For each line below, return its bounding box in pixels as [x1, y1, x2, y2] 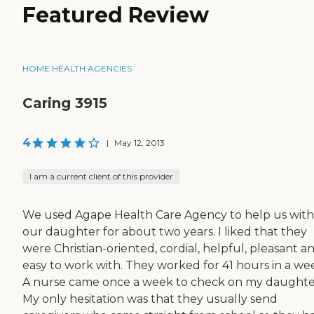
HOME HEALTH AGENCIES [22, 62, 132, 74]
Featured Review [22, 2, 209, 29]
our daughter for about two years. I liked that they [22, 224, 307, 238]
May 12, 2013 [114, 137, 165, 148]
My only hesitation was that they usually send [22, 292, 278, 306]
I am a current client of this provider [29, 170, 173, 182]
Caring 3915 [22, 94, 107, 111]
